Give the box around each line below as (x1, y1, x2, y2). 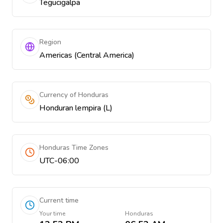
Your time (39, 210, 65, 218)
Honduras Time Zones (39, 143, 109, 152)
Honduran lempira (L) (39, 103, 112, 113)
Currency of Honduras (39, 90, 109, 100)
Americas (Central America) (39, 50, 134, 61)
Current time (39, 196, 79, 205)
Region (39, 37, 61, 47)
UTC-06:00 (39, 155, 79, 166)
